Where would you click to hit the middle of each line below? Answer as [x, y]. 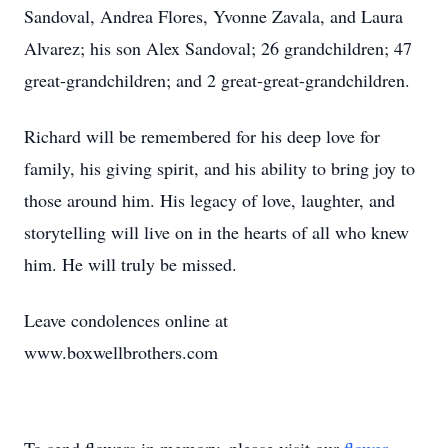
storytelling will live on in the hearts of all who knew [216, 232]
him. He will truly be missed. [130, 264]
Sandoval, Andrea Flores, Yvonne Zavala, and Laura [213, 16]
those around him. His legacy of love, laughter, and [209, 200]
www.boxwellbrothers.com [121, 352]
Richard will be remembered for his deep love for [202, 136]
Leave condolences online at [126, 320]
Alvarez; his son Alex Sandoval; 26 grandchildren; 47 [218, 48]
